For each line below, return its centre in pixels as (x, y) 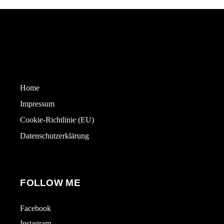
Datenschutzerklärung (55, 136)
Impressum (37, 104)
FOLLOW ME (50, 183)
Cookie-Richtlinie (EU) (57, 120)
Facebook (36, 208)
